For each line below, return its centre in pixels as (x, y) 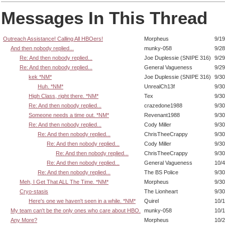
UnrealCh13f (159, 87)
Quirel (151, 201)
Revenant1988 (162, 115)
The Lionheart (161, 192)
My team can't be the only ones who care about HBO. (76, 211)
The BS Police (161, 173)
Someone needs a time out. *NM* (69, 115)
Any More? (24, 220)
